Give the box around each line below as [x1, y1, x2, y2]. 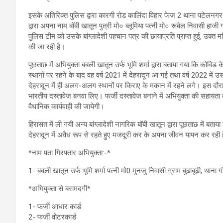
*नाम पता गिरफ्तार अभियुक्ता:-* [28, 148, 111, 158]
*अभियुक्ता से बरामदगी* [28, 184, 91, 194]
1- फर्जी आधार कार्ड [28, 202, 81, 212]
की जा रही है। [28, 42, 65, 52]
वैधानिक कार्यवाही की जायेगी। [28, 102, 105, 111]
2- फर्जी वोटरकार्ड [28, 213, 76, 222]
